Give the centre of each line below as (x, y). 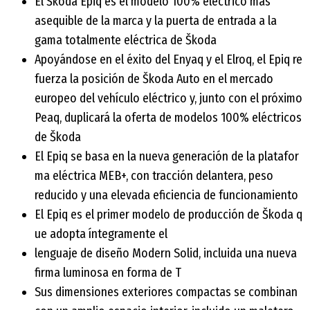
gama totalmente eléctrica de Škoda (126, 40)
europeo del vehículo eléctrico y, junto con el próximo (168, 98)
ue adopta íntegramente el (101, 234)
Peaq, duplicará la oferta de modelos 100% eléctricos (168, 117)
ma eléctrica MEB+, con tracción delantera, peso (154, 175)
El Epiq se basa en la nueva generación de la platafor (167, 156)
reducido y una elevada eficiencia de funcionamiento (166, 195)
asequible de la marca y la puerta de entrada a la (156, 20)
